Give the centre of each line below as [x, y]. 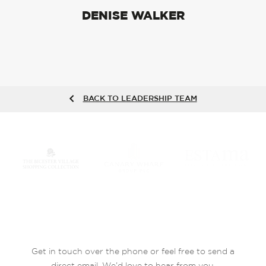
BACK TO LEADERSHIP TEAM [140, 99]
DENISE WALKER [133, 16]
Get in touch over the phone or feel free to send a [133, 252]
